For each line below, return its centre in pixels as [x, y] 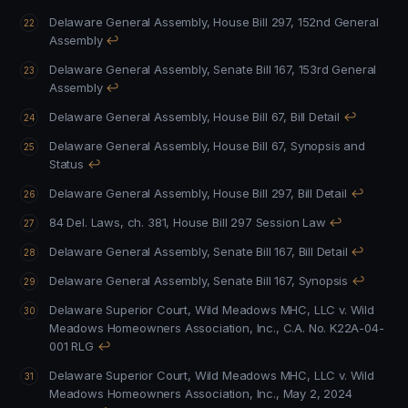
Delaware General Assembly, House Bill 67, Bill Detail [315, 117]
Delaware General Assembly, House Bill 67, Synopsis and [170, 146]
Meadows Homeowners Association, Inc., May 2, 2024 [201, 393]
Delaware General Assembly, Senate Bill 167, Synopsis [281, 280]
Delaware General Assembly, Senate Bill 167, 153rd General [132, 69]
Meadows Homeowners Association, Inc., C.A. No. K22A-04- [217, 328]
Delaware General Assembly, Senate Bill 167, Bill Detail [280, 251]
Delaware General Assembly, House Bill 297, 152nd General [173, 22]
